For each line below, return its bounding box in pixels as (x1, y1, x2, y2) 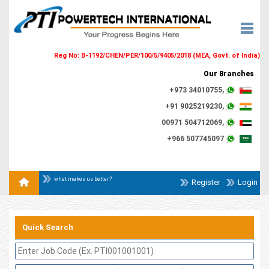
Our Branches (204, 70, 254, 78)
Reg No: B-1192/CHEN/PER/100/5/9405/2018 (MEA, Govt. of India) (54, 51, 260, 59)
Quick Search (22, 223, 73, 232)
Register (192, 178, 220, 187)
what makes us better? (54, 176, 112, 182)
